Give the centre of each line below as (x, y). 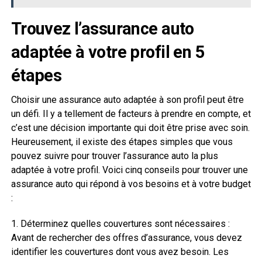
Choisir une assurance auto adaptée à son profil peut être (127, 100)
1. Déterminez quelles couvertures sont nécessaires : (120, 224)
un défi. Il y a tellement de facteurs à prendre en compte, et (131, 114)
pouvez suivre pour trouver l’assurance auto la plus (114, 156)
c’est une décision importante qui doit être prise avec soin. (130, 128)
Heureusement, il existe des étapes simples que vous (122, 142)
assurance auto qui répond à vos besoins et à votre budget (131, 184)
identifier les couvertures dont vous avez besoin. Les (120, 252)
